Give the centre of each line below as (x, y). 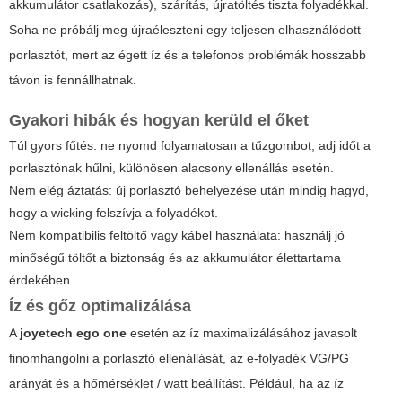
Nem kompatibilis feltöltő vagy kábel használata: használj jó (177, 236)
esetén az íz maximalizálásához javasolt (242, 333)
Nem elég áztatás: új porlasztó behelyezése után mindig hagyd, (189, 191)
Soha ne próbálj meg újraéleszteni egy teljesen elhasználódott (185, 30)
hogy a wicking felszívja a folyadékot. (114, 213)
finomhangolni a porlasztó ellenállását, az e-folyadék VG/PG (179, 358)
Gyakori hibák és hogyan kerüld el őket (159, 121)
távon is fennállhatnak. (73, 80)
